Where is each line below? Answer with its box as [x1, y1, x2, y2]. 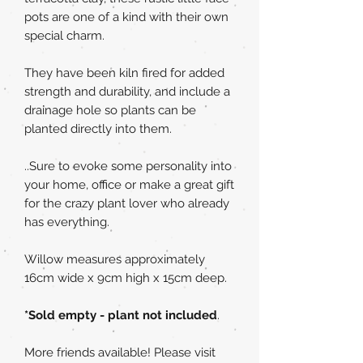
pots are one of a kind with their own [24, 10, 228, 25]
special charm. [24, 28, 105, 44]
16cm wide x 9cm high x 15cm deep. [24, 271, 227, 286]
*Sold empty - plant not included [24, 308, 217, 323]
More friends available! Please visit [24, 345, 216, 361]
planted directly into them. [24, 122, 172, 137]
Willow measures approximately [24, 252, 205, 267]
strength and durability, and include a [24, 84, 230, 100]
